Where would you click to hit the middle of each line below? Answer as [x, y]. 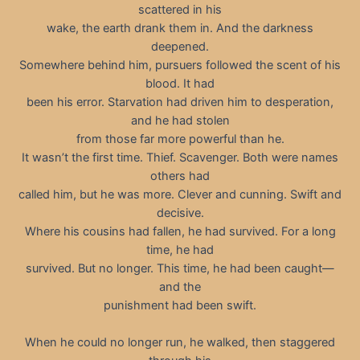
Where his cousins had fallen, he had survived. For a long [180, 231]
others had [180, 176]
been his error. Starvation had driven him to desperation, [180, 102]
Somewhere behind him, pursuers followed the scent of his [180, 65]
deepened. [180, 46]
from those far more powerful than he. [180, 139]
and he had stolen [180, 120]
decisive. [180, 213]
